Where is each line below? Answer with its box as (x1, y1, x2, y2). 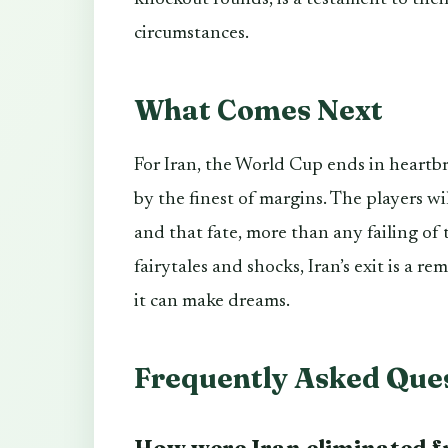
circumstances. (134, 23, 249, 43)
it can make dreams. (134, 291, 290, 311)
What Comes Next (134, 92, 383, 127)
